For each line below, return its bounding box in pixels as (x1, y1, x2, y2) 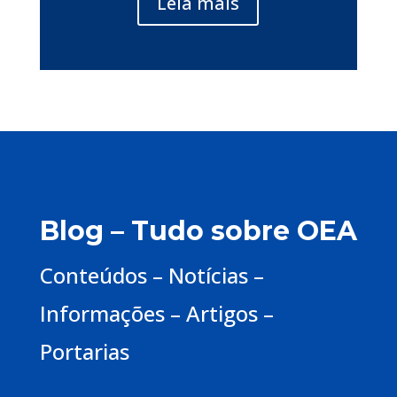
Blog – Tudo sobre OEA (39, 214, 357, 248)
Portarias (39, 337, 129, 367)
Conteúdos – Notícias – (39, 261, 264, 291)
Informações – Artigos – (39, 299, 274, 329)
